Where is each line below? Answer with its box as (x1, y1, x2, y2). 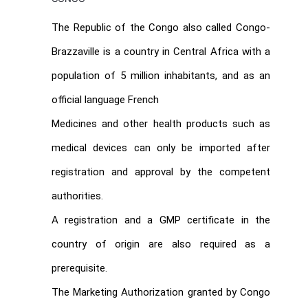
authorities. (52, 189, 103, 202)
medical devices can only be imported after (52, 141, 270, 154)
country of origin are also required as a (52, 237, 270, 250)
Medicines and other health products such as (52, 117, 270, 130)
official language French (52, 93, 159, 106)
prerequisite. (52, 261, 107, 274)
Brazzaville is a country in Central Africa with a (52, 45, 270, 58)
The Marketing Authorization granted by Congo (52, 285, 270, 298)
